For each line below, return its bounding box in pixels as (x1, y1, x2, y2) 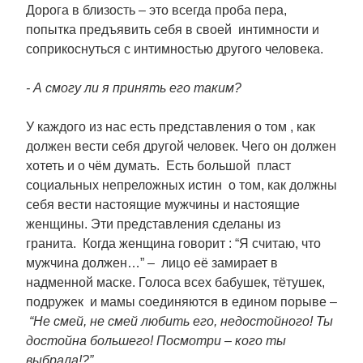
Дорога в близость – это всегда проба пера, (26, 3, 287, 17)
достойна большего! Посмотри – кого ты (26, 334, 286, 348)
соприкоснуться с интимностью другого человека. (26, 42, 323, 56)
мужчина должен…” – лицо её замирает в (26, 256, 278, 270)
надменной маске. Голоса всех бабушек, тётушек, (26, 275, 325, 289)
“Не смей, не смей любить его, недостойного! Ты (29, 314, 333, 328)
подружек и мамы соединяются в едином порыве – (26, 295, 337, 309)
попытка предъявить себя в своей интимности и (26, 23, 322, 36)
